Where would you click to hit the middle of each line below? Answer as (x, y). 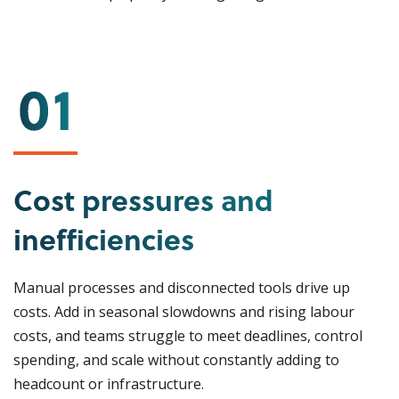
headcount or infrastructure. (109, 384)
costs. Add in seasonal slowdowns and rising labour (184, 312)
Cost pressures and (143, 199)
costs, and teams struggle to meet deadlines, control (188, 336)
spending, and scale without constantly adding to (176, 360)
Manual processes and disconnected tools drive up (182, 288)
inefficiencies (104, 239)
